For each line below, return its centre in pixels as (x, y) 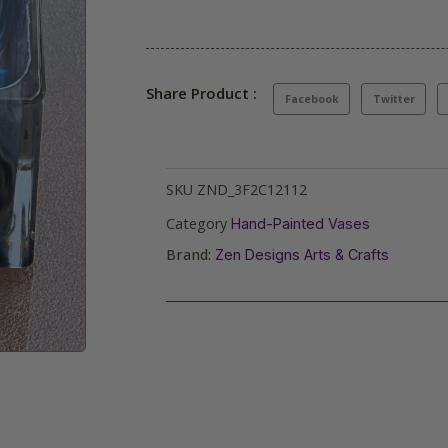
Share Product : (201, 93)
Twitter (393, 98)
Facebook (311, 98)
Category (196, 224)
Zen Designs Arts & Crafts (302, 255)
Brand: (190, 255)
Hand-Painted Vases (300, 224)
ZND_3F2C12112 (252, 190)
